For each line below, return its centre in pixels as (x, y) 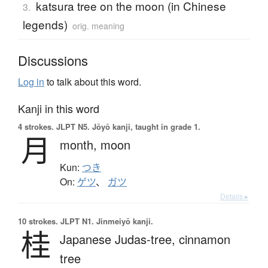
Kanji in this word (59, 108)
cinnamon (205, 239)
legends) (45, 24)
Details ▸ (234, 196)
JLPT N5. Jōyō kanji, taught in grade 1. (127, 126)
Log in (31, 81)
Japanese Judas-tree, (119, 239)
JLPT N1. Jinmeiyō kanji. (106, 221)
